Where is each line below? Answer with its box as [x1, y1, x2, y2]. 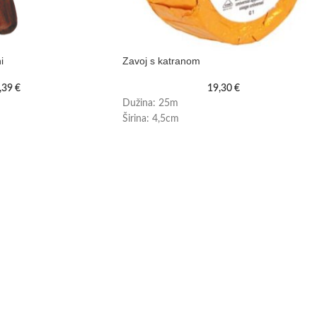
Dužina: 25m [122, 98, 178, 109]
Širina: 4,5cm [122, 114, 179, 125]
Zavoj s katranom [122, 55, 200, 67]
